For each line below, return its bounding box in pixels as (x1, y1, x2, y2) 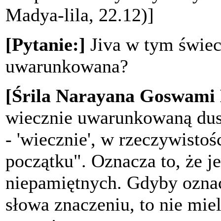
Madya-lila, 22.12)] (5, 4, 154, 25)
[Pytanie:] (5, 34, 85, 55)
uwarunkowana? (5, 55, 128, 76)
